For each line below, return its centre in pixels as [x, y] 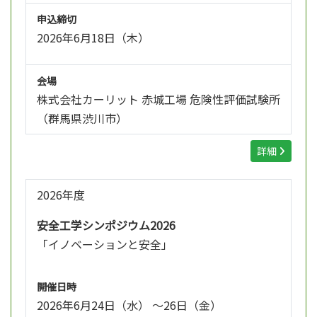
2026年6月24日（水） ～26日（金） [129, 305]
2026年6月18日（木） [93, 37]
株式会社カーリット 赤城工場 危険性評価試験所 [158, 99]
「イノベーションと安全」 [105, 244]
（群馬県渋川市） [82, 118]
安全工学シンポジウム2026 [106, 225]
